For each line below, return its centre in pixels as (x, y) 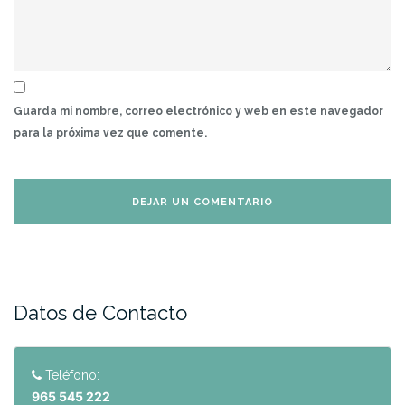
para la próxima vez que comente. (110, 133)
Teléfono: (71, 376)
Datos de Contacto (100, 313)
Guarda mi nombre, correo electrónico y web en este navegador (198, 112)
